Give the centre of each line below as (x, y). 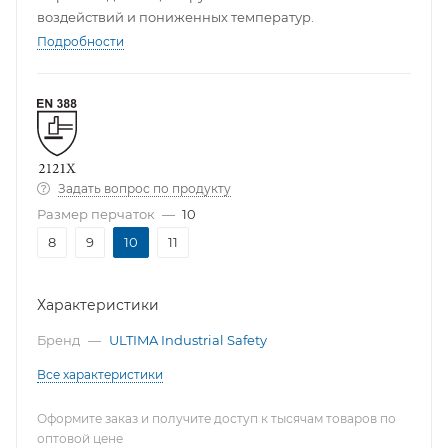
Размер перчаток (96, 214)
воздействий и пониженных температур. (175, 17)
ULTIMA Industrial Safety (188, 340)
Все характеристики (100, 374)
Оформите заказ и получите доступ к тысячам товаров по (216, 418)
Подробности (80, 41)
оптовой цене (80, 438)
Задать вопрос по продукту (144, 188)
